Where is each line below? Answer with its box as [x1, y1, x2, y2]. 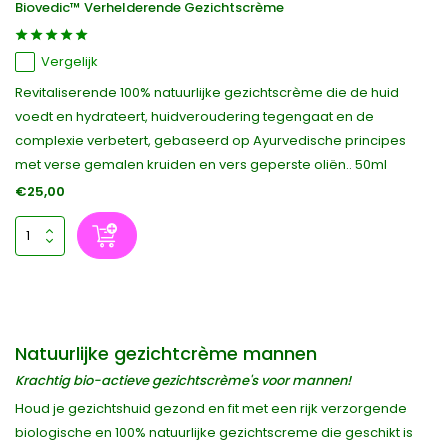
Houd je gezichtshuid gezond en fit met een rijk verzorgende [15, 399, 407, 418]
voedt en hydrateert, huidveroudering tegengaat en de [15, 107, 374, 126]
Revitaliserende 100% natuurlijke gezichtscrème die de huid [15, 83, 399, 102]
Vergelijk [41, 52, 98, 71]
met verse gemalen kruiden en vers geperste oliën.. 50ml [15, 155, 387, 174]
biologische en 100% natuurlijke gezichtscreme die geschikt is [15, 423, 413, 442]
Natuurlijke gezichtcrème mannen [15, 341, 317, 366]
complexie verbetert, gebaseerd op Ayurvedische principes [15, 131, 406, 150]
